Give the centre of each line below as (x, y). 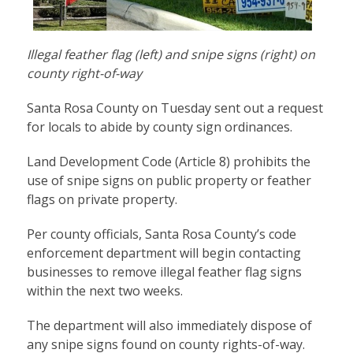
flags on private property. (103, 200)
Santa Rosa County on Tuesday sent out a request (175, 108)
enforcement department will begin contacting (163, 253)
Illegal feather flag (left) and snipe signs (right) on (171, 55)
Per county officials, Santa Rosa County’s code (161, 234)
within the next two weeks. (104, 291)
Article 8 (202, 162)
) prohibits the (268, 162)
